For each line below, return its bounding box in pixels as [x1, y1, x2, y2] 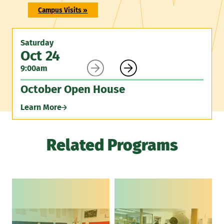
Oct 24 [20, 47, 60, 64]
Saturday [20, 37, 53, 47]
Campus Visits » [38, 5, 88, 14]
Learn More [20, 102, 61, 112]
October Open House [20, 82, 125, 96]
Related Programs [46, 135, 178, 155]
